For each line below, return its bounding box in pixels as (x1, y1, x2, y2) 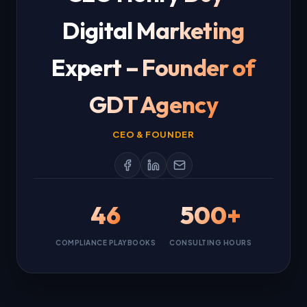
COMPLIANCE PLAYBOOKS (56, 238, 156, 247)
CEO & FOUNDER (112, 129, 195, 140)
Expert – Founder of (51, 53, 256, 82)
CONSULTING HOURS (169, 238, 251, 247)
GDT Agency (88, 90, 219, 119)
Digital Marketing (62, 16, 245, 45)
